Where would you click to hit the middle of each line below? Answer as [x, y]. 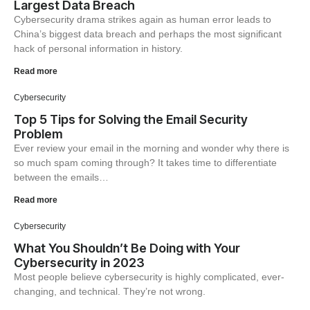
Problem [38, 134]
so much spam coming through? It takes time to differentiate [145, 163]
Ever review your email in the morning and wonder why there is [152, 148]
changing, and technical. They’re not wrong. [110, 291]
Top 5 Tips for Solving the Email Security [131, 119]
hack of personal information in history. [98, 48]
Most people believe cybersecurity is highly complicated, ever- [149, 277]
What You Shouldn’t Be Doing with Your [127, 248]
